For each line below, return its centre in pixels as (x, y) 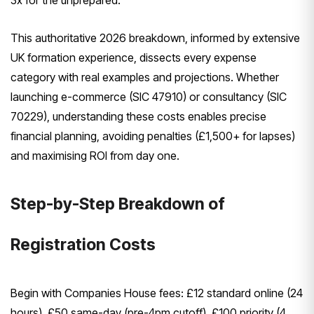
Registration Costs (83, 245)
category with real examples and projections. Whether (145, 77)
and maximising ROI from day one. (96, 156)
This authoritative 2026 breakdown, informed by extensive (155, 38)
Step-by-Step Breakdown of (118, 204)
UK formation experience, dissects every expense (134, 58)
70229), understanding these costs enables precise (138, 117)
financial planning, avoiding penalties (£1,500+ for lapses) (153, 136)
